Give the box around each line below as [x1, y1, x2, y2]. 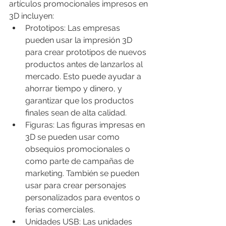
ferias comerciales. [25, 204, 95, 214]
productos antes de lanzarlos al [25, 59, 145, 69]
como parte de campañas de [25, 156, 136, 166]
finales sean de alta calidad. [25, 107, 127, 118]
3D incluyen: [9, 11, 54, 21]
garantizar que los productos [25, 95, 136, 105]
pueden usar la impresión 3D [25, 35, 134, 45]
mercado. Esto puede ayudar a [25, 71, 143, 81]
